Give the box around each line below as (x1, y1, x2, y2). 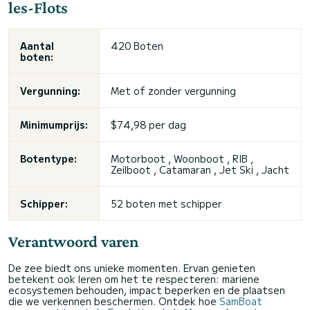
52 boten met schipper (111, 197, 222, 211)
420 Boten (111, 39, 163, 53)
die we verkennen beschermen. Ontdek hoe (8, 294, 219, 309)
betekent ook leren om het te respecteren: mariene (8, 272, 259, 286)
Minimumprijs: (20, 118, 88, 132)
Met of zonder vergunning (111, 84, 236, 98)
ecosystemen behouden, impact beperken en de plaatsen (8, 283, 285, 298)
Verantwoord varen (8, 232, 138, 251)
